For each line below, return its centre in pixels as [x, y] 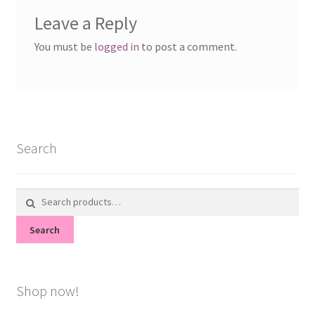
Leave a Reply [85, 23]
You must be [64, 46]
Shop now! [47, 291]
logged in [116, 46]
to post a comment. [188, 46]
